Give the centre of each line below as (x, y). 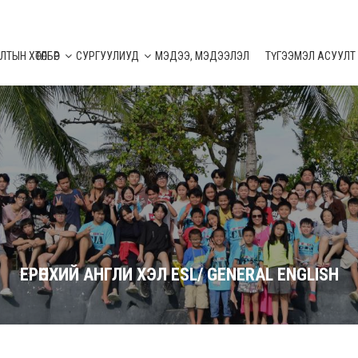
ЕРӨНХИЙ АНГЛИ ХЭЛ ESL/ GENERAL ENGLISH (179, 274)
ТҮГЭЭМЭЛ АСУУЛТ (310, 56)
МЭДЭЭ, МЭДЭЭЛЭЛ (202, 56)
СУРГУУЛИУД (107, 56)
